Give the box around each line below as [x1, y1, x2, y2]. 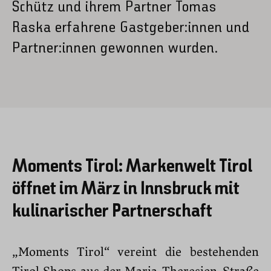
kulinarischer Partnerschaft [12, 202, 212, 221]
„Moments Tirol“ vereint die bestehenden [12, 244, 259, 260]
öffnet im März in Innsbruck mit [12, 180, 240, 198]
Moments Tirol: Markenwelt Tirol [12, 157, 252, 176]
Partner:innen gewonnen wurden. [12, 41, 219, 56]
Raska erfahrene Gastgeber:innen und [12, 20, 250, 36]
